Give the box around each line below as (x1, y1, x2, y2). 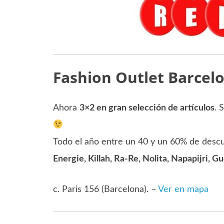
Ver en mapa (157, 184, 208, 194)
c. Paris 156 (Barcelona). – (52, 184, 158, 194)
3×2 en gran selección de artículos (79, 103, 214, 112)
